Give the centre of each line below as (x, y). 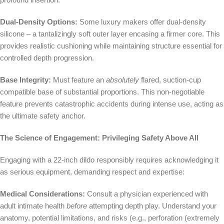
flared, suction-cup (170, 80)
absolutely (122, 80)
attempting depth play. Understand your (152, 206)
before (77, 206)
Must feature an (78, 80)
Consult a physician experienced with (146, 194)
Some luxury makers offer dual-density (142, 22)
